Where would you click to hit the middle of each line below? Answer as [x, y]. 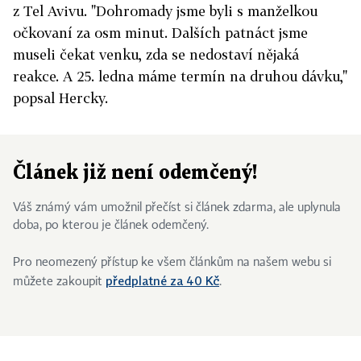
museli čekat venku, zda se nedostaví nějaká [156, 54]
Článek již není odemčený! [135, 173]
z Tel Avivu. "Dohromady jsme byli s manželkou [165, 11]
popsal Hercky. [60, 98]
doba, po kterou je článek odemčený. [111, 226]
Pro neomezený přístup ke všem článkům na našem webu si [172, 263]
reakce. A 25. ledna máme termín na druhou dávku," [180, 76]
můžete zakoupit [59, 282]
